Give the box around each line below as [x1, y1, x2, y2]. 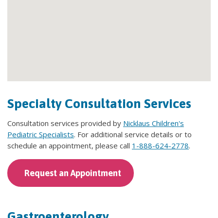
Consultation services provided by [7, 118, 123, 128]
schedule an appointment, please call [7, 140, 132, 150]
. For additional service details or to [74, 129, 192, 139]
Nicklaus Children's [123, 118, 184, 128]
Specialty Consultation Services [7, 95, 191, 111]
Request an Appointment [24, 167, 121, 178]
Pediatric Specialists [7, 129, 74, 139]
